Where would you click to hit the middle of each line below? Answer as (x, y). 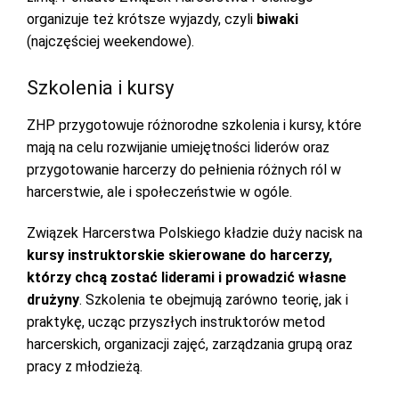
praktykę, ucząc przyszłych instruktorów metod (176, 322)
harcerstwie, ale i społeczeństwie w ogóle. (161, 192)
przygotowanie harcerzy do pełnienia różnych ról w (184, 170)
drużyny (53, 300)
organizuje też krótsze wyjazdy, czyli (142, 19)
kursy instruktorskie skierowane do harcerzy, (179, 255)
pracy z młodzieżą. (86, 366)
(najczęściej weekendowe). (112, 41)
